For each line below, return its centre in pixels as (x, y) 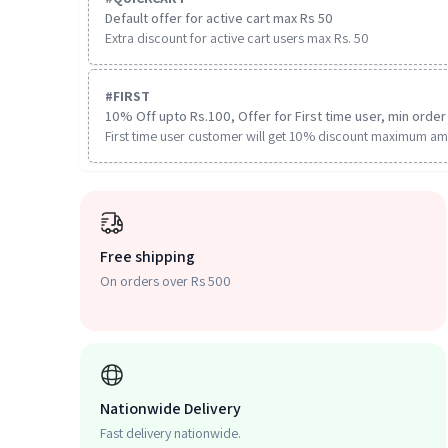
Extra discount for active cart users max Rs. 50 (237, 38)
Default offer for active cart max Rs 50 (219, 18)
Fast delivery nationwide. (170, 433)
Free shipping (147, 256)
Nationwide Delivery (170, 408)
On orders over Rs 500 (165, 281)
